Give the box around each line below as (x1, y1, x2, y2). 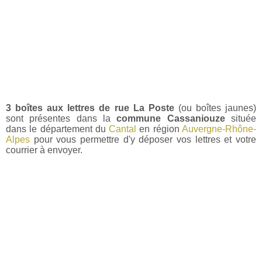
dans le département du (6, 123, 109, 134)
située (225, 113, 257, 123)
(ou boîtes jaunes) (174, 102, 257, 113)
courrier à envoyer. (6, 144, 82, 155)
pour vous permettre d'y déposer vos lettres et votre (30, 134, 256, 144)
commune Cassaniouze (116, 113, 225, 123)
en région (136, 123, 182, 134)
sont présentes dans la (6, 113, 117, 123)
